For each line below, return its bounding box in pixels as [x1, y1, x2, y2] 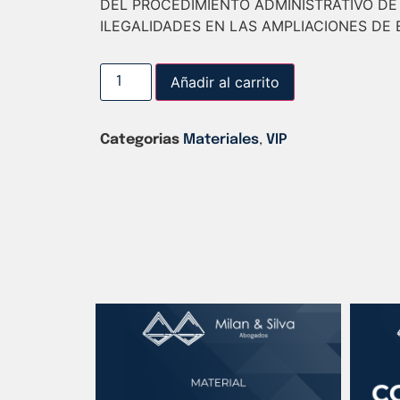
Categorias [100, 131, 179, 147]
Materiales [183, 131, 259, 147]
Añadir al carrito [171, 72, 280, 91]
